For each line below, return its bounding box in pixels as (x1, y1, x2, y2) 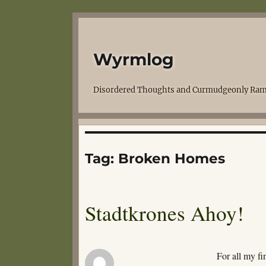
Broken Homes (118, 150, 225, 167)
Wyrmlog (93, 49, 174, 69)
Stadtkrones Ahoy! (85, 199, 244, 227)
